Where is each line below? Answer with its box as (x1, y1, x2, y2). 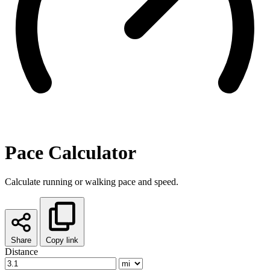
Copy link (46, 236, 78, 245)
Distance (5, 246, 38, 257)
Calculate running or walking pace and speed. (5, 177, 178, 187)
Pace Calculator (5, 141, 136, 163)
